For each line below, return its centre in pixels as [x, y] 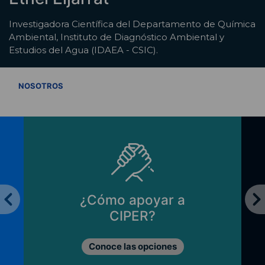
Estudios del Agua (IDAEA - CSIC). [83, 50]
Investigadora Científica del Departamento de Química [132, 24]
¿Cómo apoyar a [132, 200]
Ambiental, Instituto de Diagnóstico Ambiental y [117, 37]
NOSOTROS [41, 85]
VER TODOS [226, 85]
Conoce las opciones [132, 247]
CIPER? [132, 216]
